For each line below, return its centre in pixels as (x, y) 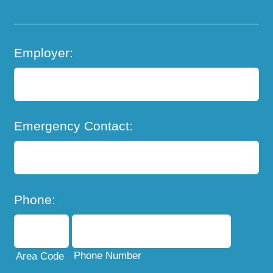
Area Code (40, 256)
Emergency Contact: (74, 126)
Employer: (44, 52)
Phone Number (108, 256)
